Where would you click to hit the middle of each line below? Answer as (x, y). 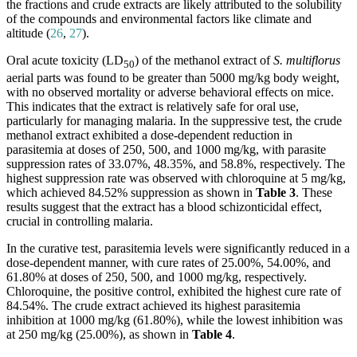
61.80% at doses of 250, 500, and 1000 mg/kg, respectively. (157, 277)
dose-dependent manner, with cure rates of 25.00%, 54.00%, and (169, 263)
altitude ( (28, 33)
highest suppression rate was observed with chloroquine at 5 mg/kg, (176, 178)
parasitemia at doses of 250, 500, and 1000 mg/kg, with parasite (166, 150)
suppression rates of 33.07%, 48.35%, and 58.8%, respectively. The (176, 164)
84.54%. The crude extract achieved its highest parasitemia (153, 306)
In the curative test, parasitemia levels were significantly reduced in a (178, 249)
